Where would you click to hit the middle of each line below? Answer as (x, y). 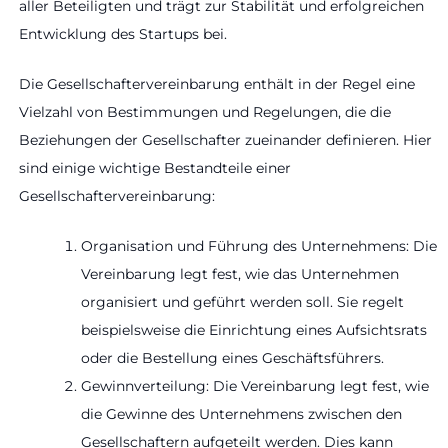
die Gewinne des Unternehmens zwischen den (241, 414)
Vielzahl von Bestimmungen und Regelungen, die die (205, 112)
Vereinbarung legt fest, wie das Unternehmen (240, 274)
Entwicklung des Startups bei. (123, 33)
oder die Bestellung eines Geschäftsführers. (232, 358)
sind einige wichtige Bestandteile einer (155, 168)
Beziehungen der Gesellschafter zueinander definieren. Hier (225, 140)
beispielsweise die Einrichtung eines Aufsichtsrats (254, 330)
